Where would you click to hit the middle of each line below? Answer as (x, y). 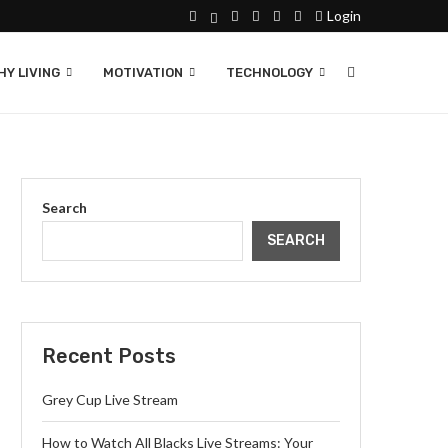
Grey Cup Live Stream (110, 399)
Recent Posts (109, 356)
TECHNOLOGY (269, 72)
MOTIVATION (142, 72)
